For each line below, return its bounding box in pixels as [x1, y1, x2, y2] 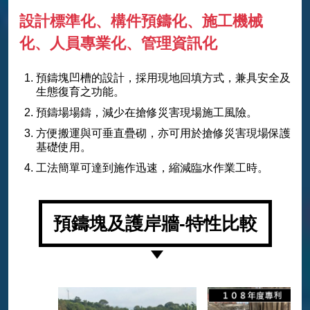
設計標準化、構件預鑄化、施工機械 [19, 12, 263, 30]
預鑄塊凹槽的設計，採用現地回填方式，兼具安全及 [36, 72, 291, 84]
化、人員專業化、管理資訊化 [19, 35, 217, 53]
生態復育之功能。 [36, 86, 125, 98]
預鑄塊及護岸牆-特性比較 [53, 214, 257, 234]
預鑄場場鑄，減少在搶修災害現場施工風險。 [36, 107, 257, 119]
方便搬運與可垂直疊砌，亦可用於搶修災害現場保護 [36, 127, 291, 140]
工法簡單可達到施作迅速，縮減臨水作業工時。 [36, 162, 268, 174]
